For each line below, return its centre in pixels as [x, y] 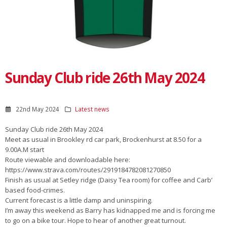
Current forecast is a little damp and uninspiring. [79, 200]
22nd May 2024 [36, 109]
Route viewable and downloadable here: [68, 159]
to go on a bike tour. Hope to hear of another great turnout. [96, 220]
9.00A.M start [25, 149]
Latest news [92, 109]
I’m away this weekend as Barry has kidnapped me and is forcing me [110, 210]
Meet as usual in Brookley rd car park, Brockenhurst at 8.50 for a [103, 139]
